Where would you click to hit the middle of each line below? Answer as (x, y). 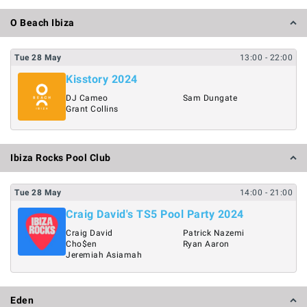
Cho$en (81, 244)
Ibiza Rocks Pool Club (61, 157)
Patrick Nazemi (213, 233)
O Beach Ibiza (42, 23)
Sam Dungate (210, 98)
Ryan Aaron (206, 244)
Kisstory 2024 (102, 79)
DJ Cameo (87, 98)
